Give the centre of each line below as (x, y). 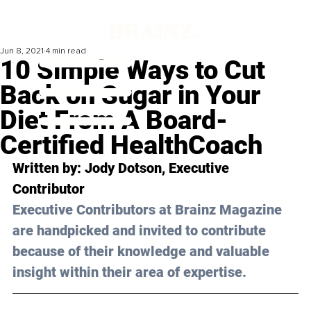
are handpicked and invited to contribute (141, 231)
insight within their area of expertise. (129, 272)
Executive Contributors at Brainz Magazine (149, 210)
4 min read (66, 51)
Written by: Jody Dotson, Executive (123, 168)
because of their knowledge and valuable (143, 252)
